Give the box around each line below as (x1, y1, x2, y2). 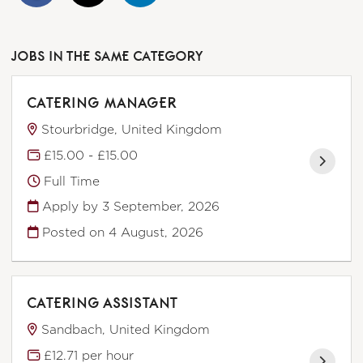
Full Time (40, 173, 100, 188)
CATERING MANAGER (28, 95, 179, 110)
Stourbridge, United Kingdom (41, 122, 223, 137)
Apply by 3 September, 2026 (38, 199, 220, 214)
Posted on (38, 224, 109, 239)
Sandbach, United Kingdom (41, 322, 211, 337)
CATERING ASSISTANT (28, 295, 180, 310)
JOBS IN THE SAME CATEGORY (12, 49, 205, 64)
